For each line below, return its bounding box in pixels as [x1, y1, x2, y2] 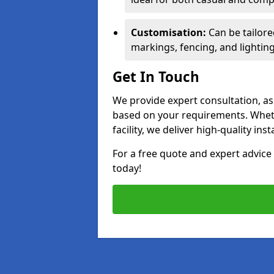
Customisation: [131, 26, 206, 39]
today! [113, 161, 141, 175]
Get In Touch [113, 67, 199, 86]
